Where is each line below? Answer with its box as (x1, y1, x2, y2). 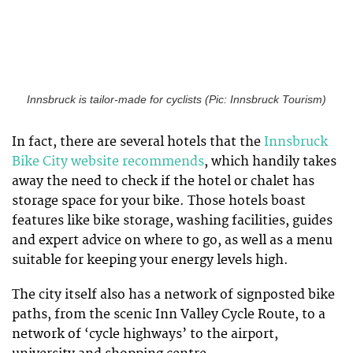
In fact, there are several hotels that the (12, 133, 261, 150)
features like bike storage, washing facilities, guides (12, 212, 333, 229)
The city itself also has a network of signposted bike (12, 286, 335, 303)
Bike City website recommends (12, 153, 204, 169)
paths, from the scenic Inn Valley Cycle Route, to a (12, 306, 325, 322)
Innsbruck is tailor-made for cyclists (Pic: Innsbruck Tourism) (27, 93, 326, 106)
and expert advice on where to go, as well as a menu (12, 232, 333, 248)
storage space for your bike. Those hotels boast (12, 192, 306, 209)
